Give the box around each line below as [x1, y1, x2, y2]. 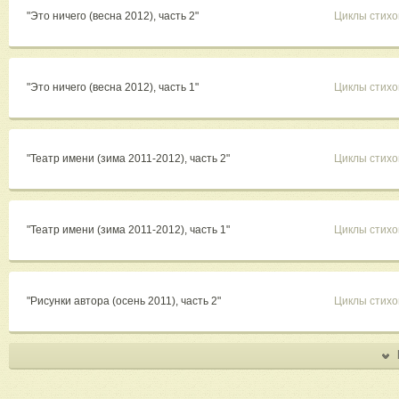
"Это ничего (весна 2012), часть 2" [27, 10, 201, 23]
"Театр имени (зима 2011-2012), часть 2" [27, 152, 232, 166]
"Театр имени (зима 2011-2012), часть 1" [27, 224, 232, 237]
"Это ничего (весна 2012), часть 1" [27, 81, 201, 94]
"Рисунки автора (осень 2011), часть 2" [27, 295, 224, 308]
